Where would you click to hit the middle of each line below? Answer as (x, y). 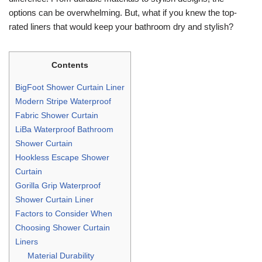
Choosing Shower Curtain (63, 227)
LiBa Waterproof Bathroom (64, 129)
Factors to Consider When (64, 213)
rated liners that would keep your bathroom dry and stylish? (121, 26)
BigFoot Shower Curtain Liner (70, 87)
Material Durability (61, 255)
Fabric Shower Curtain (57, 115)
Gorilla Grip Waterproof (58, 185)
